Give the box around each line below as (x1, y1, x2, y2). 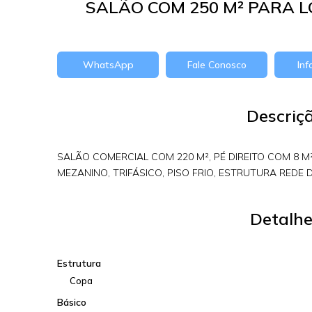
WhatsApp (82, 58, 134, 71)
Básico (57, 296, 86, 309)
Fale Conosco (187, 58, 247, 71)
